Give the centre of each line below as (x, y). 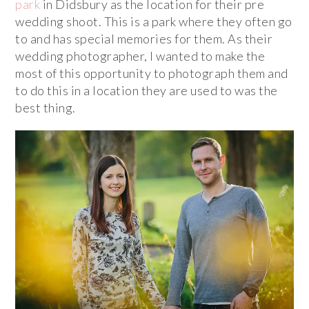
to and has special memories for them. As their (144, 39)
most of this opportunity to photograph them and (152, 73)
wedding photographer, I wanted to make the (140, 56)
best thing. (46, 108)
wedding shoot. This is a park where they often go (154, 21)
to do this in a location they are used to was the (147, 90)
